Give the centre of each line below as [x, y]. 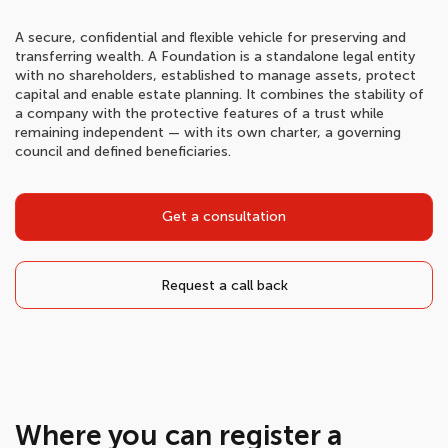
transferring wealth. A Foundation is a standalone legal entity [215, 56]
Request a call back [224, 285]
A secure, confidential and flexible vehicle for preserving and [210, 37]
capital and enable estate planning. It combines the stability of [219, 94]
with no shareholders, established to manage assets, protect [215, 75]
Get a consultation [224, 216]
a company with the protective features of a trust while [199, 113]
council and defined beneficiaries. [123, 151]
